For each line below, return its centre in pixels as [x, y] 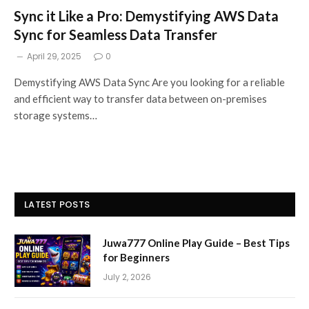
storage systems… [56, 115]
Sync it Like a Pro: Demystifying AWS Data [146, 16]
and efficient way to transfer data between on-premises [140, 98]
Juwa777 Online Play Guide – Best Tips [196, 242]
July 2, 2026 [127, 277]
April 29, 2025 [54, 56]
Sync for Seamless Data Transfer [116, 34]
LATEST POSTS [57, 204]
